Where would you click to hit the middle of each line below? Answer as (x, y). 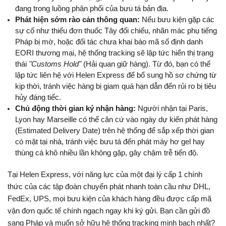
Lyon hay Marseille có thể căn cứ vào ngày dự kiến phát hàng (116, 120)
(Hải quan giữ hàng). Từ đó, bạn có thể (146, 64)
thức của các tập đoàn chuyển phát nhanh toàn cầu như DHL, (109, 187)
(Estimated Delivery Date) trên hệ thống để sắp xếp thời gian (115, 131)
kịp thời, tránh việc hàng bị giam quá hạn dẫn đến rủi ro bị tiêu (116, 87)
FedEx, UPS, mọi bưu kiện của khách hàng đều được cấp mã (109, 199)
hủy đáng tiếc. (38, 98)
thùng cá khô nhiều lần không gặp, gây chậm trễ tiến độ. (107, 153)
